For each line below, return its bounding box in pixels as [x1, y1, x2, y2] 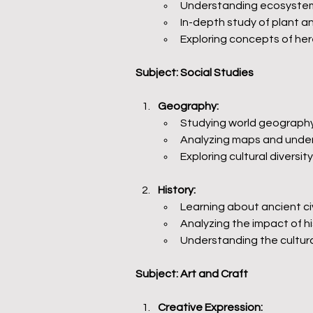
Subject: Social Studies [136, 67, 254, 78]
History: [158, 184, 196, 196]
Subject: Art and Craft [136, 268, 248, 279]
